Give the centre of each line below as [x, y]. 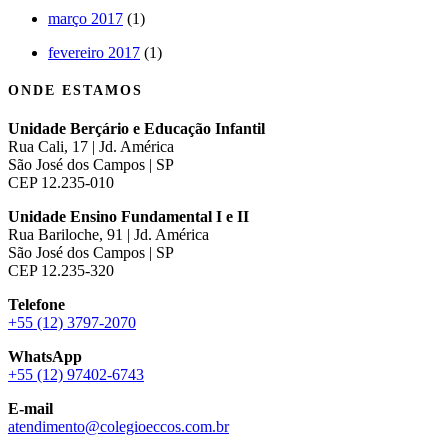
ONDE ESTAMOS [75, 91]
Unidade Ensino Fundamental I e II [128, 217]
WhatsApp [45, 357]
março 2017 [85, 19]
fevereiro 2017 [94, 53]
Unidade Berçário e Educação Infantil [136, 129]
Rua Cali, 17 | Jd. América [91, 147]
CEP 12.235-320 [61, 271]
